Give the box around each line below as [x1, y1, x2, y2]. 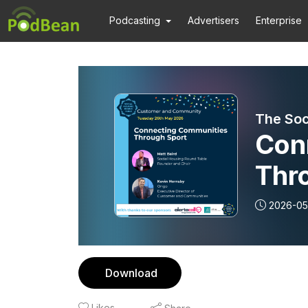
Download [105, 266, 157, 280]
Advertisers [188, 14, 240, 26]
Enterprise [256, 14, 302, 26]
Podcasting [109, 14, 160, 26]
